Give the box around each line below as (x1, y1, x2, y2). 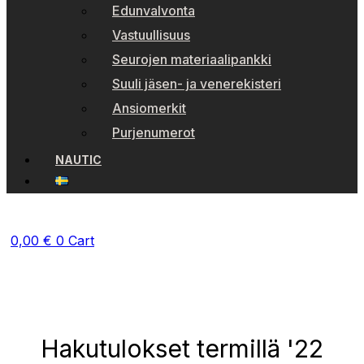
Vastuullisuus (112, 27, 190, 43)
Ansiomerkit (112, 100, 186, 116)
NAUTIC (55, 153, 102, 167)
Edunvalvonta (112, 2, 195, 19)
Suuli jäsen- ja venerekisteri (112, 76, 281, 92)
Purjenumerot (112, 124, 195, 141)
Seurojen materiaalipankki (112, 51, 271, 67)
